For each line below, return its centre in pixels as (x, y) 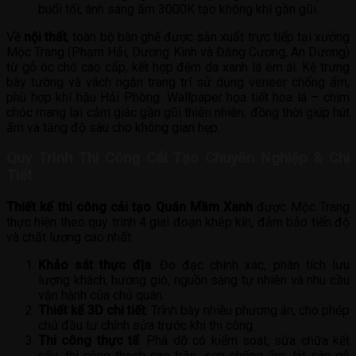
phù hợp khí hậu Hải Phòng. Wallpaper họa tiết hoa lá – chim (178, 97)
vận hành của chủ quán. (101, 296)
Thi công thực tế (89, 341)
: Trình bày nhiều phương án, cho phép (248, 311)
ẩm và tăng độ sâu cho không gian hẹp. (113, 127)
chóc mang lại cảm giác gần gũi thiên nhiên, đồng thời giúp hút (178, 112)
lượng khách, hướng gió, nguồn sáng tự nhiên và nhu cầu (194, 281)
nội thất (46, 37)
